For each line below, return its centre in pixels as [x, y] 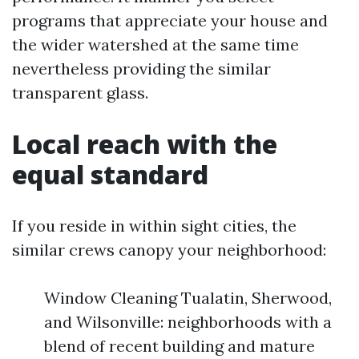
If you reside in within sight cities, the [154, 226]
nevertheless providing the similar [141, 69]
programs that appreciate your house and [170, 20]
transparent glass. [80, 93]
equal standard [110, 174]
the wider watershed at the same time [155, 44]
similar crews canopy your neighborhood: [169, 250]
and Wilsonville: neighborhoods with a [188, 322]
